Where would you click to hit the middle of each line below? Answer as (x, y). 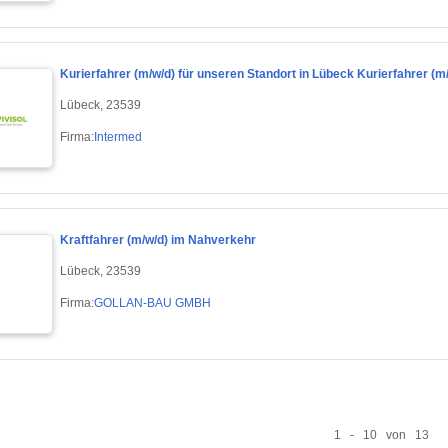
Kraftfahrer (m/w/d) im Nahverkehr (158, 240)
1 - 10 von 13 (381, 434)
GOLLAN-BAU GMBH (152, 302)
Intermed (118, 136)
